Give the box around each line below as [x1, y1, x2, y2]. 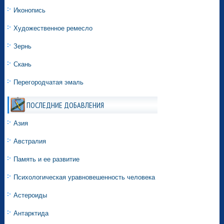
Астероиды [13, 191, 47, 199]
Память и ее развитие [13, 155, 80, 163]
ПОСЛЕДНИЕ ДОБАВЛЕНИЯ [26, 100, 104, 110]
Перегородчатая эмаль [13, 78, 84, 86]
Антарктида [13, 209, 49, 217]
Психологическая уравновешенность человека [13, 173, 155, 181]
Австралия [13, 137, 46, 145]
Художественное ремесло [13, 24, 93, 32]
